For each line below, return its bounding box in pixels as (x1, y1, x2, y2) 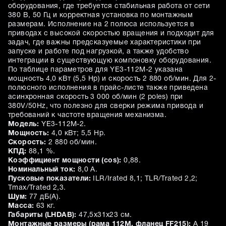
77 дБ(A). (27, 194, 61, 201)
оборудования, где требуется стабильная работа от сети (8, 3, 210, 10)
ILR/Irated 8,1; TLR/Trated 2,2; (91, 176, 198, 183)
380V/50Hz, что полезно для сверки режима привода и (8, 103, 203, 110)
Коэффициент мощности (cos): (8, 157, 122, 164)
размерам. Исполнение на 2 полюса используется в (8, 21, 195, 28)
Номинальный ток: (8, 166, 76, 174)
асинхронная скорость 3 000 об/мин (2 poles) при (8, 94, 183, 101)
